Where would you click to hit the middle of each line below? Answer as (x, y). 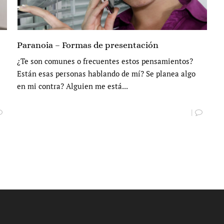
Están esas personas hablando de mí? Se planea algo (106, 74)
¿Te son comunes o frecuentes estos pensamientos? (105, 61)
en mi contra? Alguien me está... (72, 86)
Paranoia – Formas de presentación (88, 45)
